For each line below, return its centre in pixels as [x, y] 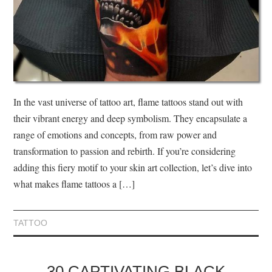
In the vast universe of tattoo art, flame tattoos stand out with [128, 102]
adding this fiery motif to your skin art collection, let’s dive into [133, 168]
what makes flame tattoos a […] [74, 184]
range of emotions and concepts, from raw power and [115, 135]
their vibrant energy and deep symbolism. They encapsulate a [131, 118]
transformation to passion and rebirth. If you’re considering [125, 151]
